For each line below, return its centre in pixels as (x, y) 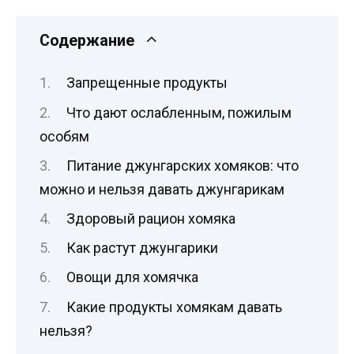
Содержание (87, 41)
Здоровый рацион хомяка (151, 219)
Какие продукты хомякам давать (174, 307)
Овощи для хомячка (132, 277)
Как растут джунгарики (142, 248)
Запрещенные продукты (147, 83)
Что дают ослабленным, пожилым (179, 112)
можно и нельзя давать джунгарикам (162, 189)
